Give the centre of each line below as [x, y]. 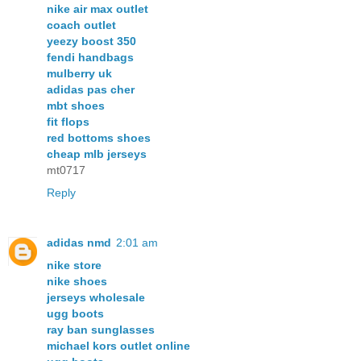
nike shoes [77, 282]
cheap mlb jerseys [97, 154]
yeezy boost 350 [91, 41]
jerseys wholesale [96, 298]
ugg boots [75, 314]
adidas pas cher [91, 90]
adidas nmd [79, 243]
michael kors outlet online [118, 346]
